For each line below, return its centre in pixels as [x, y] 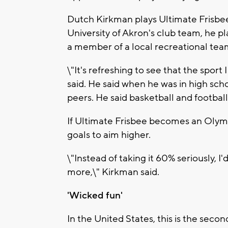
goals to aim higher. [109, 135]
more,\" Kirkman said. [113, 172]
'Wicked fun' [95, 195]
